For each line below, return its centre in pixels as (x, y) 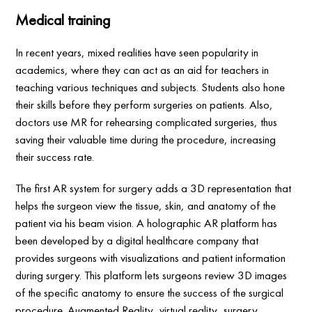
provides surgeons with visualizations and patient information (151, 258)
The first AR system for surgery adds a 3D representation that (154, 188)
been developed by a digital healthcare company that (137, 241)
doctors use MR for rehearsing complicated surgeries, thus (147, 122)
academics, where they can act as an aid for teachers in (142, 70)
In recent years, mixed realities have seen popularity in (137, 53)
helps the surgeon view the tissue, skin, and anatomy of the (146, 206)
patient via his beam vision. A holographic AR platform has (147, 223)
